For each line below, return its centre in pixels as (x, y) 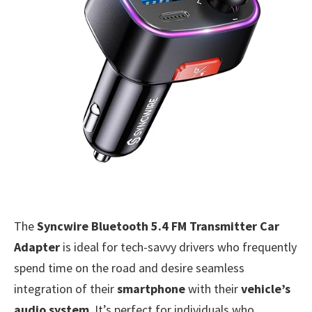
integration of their (65, 288)
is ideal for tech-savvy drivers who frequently (178, 247)
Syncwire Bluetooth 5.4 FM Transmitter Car (158, 226)
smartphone (151, 288)
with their (213, 288)
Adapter (37, 247)
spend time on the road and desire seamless (129, 267)
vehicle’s (266, 288)
